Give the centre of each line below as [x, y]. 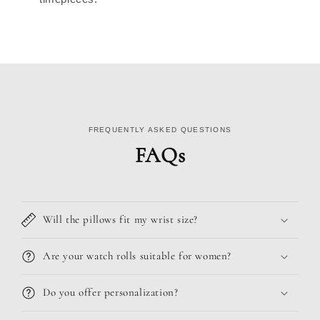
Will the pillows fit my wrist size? [120, 220]
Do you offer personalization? [111, 292]
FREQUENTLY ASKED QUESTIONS [160, 130]
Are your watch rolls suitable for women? [137, 256]
